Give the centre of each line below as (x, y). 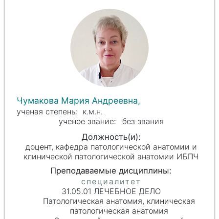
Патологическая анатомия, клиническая (119, 201)
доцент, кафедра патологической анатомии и (111, 146)
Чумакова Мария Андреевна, (80, 100)
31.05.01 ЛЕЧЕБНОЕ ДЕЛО (111, 191)
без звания (143, 121)
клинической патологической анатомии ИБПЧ (111, 156)
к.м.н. (92, 112)
